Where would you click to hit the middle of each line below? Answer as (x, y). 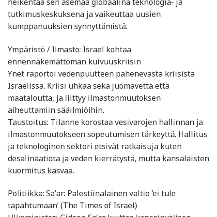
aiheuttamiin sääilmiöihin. (56, 110)
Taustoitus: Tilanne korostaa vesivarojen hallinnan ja (105, 122)
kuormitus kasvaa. (41, 170)
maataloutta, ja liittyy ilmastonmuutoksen (84, 98)
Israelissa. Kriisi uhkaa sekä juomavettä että (89, 85)
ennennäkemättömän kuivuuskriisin (74, 61)
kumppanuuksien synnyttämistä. (68, 26)
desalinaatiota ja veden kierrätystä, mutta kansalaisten (108, 158)
